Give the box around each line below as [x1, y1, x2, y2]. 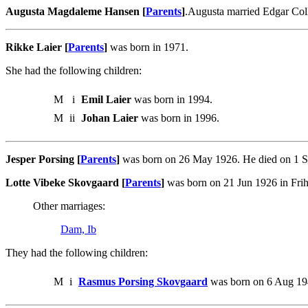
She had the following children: [5, 65, 142, 77]
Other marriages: [33, 200, 105, 212]
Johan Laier [81, 112, 138, 124]
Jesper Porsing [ [5, 153, 80, 166]
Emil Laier [81, 93, 131, 106]
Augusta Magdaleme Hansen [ [5, 5, 146, 18]
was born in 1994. [131, 93, 212, 106]
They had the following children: [5, 247, 148, 259]
